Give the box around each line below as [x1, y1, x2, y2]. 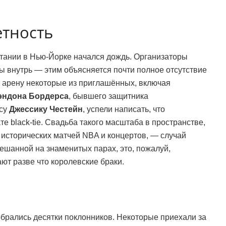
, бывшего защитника [69, 92, 148, 101]
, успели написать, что [83, 105, 165, 114]
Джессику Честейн [9, 105, 83, 114]
